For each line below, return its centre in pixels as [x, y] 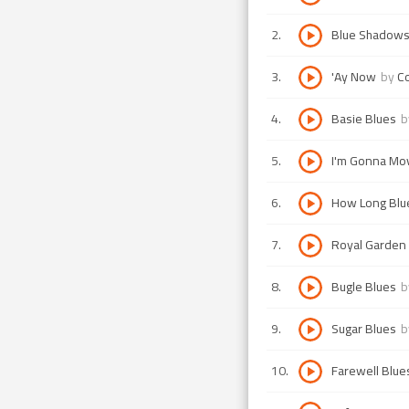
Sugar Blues [364, 329]
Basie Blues [364, 119]
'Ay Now [354, 77]
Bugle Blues [364, 287]
